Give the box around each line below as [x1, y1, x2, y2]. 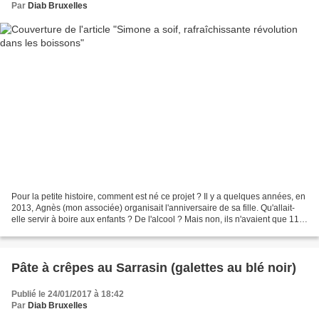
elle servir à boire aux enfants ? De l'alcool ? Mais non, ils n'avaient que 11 [11, 214, 299, 224]
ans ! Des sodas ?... [11, 225, 87, 236]
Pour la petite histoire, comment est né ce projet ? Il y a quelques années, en [11, 191, 305, 202]
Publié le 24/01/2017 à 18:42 [11, 288, 124, 299]
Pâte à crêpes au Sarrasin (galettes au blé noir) [11, 260, 296, 275]
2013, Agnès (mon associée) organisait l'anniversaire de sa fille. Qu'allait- [11, 202, 295, 213]
